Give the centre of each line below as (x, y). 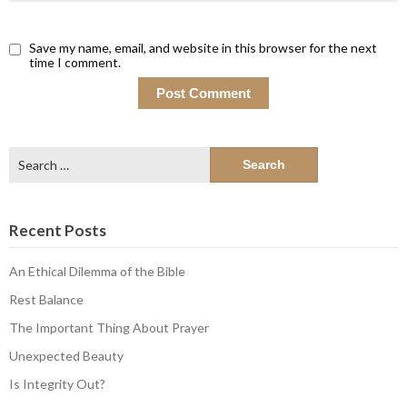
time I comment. (75, 62)
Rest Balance (46, 299)
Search (28, 156)
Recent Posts (58, 230)
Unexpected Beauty (66, 356)
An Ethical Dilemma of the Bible (97, 271)
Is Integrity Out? (57, 384)
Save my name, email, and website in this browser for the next (203, 47)
